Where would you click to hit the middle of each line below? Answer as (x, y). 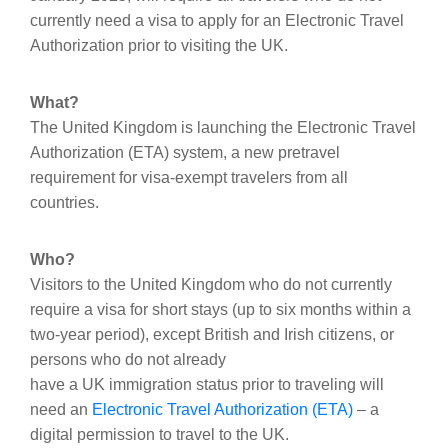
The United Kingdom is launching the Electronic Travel (223, 127)
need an (61, 409)
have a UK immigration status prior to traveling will (207, 384)
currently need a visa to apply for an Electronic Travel (217, 20)
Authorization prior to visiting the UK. (159, 45)
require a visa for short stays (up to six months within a (220, 309)
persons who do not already (128, 359)
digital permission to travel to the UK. (159, 434)
